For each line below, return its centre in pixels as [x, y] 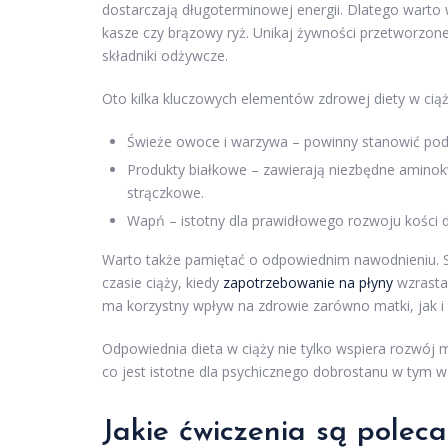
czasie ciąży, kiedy [162, 283]
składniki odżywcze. [165, 56]
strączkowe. [165, 193]
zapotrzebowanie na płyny [308, 283]
